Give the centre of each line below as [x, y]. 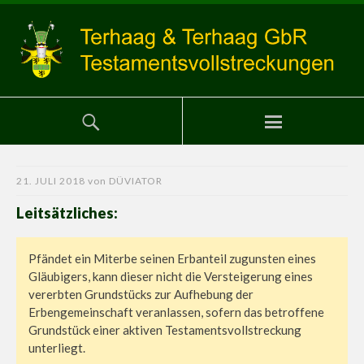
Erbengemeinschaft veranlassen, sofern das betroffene [176, 312]
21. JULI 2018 [51, 180]
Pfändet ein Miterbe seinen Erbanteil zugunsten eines [172, 259]
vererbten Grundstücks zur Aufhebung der [141, 295]
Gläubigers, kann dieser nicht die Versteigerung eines [171, 277]
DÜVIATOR [136, 180]
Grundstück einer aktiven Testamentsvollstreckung [165, 330]
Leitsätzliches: [67, 212]
